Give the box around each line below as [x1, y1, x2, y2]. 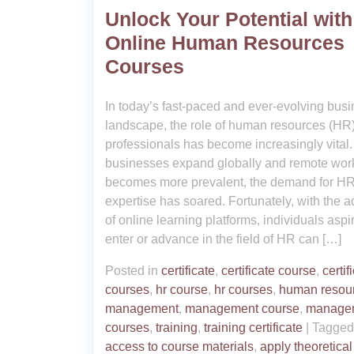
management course [185, 302, 299, 315]
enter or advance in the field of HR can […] [105, 232, 341, 246]
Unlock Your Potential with [105, 8, 352, 30]
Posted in [105, 264, 161, 277]
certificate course [221, 264, 316, 277]
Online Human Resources [105, 32, 345, 54]
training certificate [204, 321, 303, 334]
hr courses [214, 283, 273, 296]
